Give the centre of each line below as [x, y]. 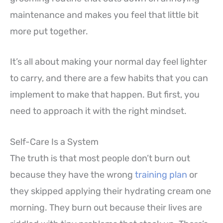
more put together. [49, 31]
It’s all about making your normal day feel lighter [109, 62]
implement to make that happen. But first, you [105, 95]
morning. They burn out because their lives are [106, 208]
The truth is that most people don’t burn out [100, 159]
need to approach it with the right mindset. [98, 111]
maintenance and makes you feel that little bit [104, 15]
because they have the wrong [72, 175]
